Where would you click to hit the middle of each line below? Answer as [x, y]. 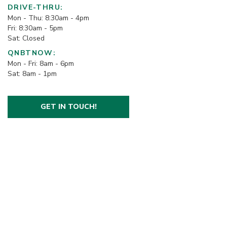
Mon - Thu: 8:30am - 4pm [48, 18]
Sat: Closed [26, 38]
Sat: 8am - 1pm [32, 73]
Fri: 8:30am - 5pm [35, 28]
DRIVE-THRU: [35, 7]
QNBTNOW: [32, 53]
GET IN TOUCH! [68, 106]
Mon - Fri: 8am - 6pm [41, 63]
